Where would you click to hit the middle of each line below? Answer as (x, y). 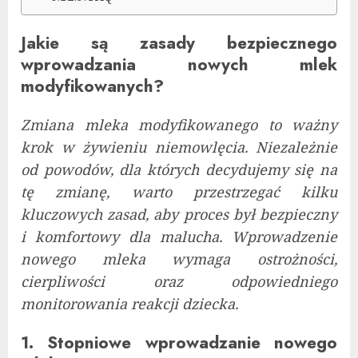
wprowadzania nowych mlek (179, 64)
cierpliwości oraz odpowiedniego (179, 281)
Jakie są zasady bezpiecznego (179, 42)
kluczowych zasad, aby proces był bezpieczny (179, 214)
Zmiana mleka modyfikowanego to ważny (179, 124)
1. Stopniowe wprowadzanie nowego (179, 342)
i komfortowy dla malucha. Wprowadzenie (179, 236)
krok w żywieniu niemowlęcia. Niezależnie (179, 147)
